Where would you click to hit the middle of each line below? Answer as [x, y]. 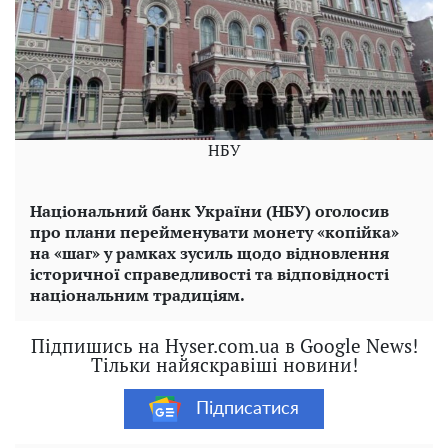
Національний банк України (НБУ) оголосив [209, 211]
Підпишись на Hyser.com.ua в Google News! [224, 346]
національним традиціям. [137, 295]
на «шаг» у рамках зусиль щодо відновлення [209, 253]
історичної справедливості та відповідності [209, 274]
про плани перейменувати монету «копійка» [214, 232]
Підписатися [247, 408]
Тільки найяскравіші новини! [224, 365]
